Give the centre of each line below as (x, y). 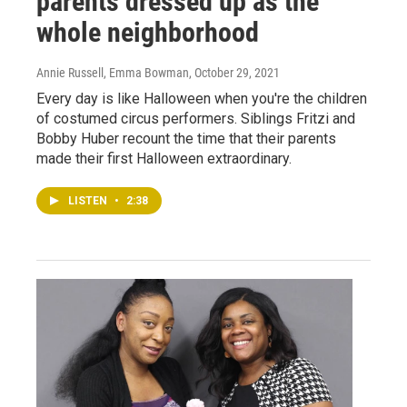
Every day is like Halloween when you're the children (202, 98)
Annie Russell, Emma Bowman (113, 72)
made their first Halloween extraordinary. (164, 158)
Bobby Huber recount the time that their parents (186, 138)
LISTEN (89, 200)
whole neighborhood (148, 32)
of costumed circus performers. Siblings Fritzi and (196, 118)
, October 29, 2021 (234, 72)
